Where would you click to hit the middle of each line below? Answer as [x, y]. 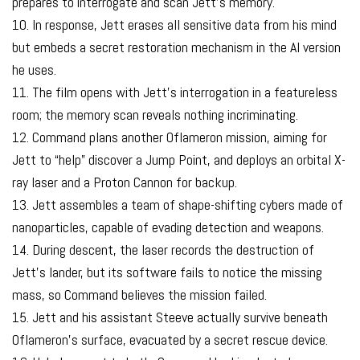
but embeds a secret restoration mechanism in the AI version [176, 47]
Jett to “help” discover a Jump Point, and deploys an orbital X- [179, 159]
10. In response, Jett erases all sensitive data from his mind [174, 24]
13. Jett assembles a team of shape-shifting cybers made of [178, 204]
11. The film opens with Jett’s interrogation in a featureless [175, 92]
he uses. [34, 69]
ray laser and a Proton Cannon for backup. [125, 182]
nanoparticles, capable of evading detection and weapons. [168, 227]
